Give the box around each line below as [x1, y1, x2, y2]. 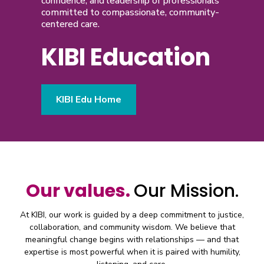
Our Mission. [133, 178, 239, 203]
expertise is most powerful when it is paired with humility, [24, 246, 240, 258]
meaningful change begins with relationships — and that [25, 233, 239, 245]
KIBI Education [41, 40, 210, 74]
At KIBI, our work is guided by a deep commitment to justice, [20, 209, 244, 220]
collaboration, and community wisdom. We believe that [29, 221, 235, 233]
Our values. [25, 178, 134, 203]
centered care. [41, 17, 100, 31]
